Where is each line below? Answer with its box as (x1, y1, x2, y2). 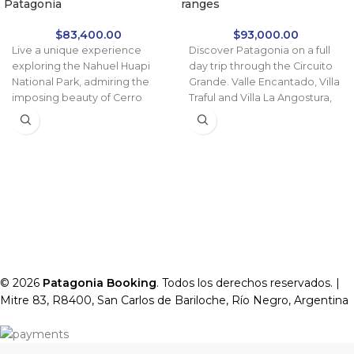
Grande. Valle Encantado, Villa (189, 75, 340, 88)
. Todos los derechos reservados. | (156, 276, 340, 291)
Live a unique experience (12, 43, 141, 56)
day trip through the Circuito (189, 59, 333, 72)
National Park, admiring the (12, 75, 149, 88)
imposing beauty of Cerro (12, 91, 142, 104)
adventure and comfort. (12, 170, 134, 183)
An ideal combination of (12, 138, 134, 151)
